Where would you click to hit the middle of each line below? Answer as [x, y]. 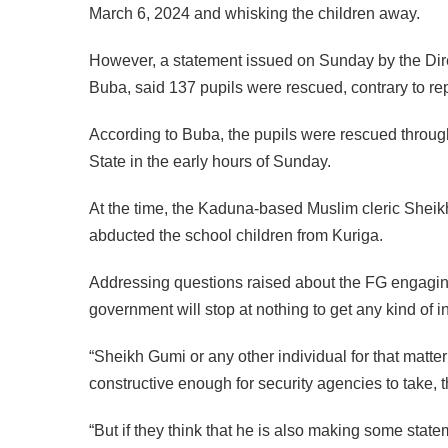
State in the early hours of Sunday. [210, 161]
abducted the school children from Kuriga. [236, 235]
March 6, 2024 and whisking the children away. [254, 13]
